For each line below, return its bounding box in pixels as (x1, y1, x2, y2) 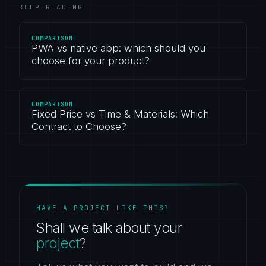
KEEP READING (19, 3, 83, 11)
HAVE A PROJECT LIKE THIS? (36, 204, 170, 212)
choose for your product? (31, 55, 150, 66)
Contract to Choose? (31, 121, 126, 132)
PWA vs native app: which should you (31, 42, 205, 54)
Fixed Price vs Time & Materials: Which (31, 108, 209, 120)
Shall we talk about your (36, 219, 182, 236)
